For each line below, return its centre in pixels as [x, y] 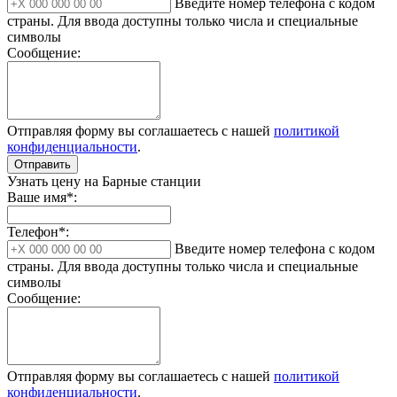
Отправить [43, 165]
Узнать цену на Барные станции [104, 182]
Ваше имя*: [42, 198]
